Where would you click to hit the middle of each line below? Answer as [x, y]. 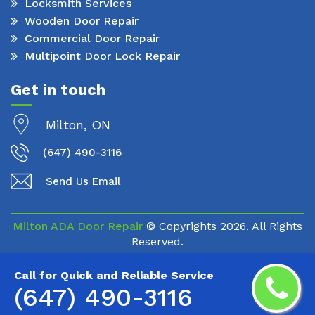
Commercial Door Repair [92, 39]
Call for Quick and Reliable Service [114, 275]
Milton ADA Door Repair [78, 226]
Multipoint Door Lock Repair [102, 56]
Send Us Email [83, 181]
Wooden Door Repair [82, 21]
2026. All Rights [261, 226]
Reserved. [157, 241]
